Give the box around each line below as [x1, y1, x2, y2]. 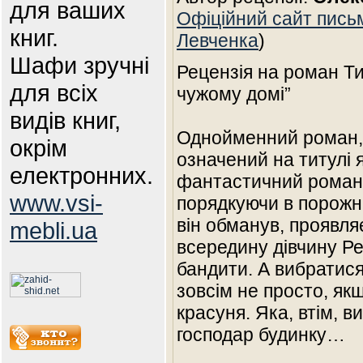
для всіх [10, 79, 98, 106]
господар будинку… [177, 324, 345, 345]
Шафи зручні [10, 52, 149, 79]
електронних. [10, 162, 153, 189]
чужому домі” [177, 83, 291, 105]
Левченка [177, 30, 258, 51]
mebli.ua [10, 217, 97, 244]
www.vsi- [10, 190, 103, 216]
